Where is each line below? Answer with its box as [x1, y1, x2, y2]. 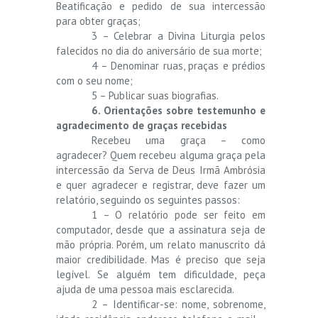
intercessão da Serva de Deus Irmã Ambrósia [56, 163, 265, 177]
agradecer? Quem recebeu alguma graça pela [56, 148, 265, 162]
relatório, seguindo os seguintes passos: [56, 192, 240, 207]
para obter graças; [56, 13, 141, 28]
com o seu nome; [56, 73, 133, 87]
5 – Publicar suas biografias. [92, 88, 219, 102]
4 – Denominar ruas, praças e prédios [92, 58, 265, 72]
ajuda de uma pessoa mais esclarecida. [56, 282, 234, 296]
